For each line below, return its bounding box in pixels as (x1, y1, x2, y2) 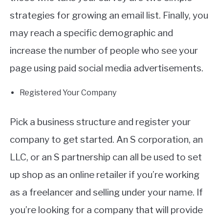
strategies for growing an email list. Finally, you (10, 10, 208, 22)
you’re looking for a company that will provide (10, 204, 203, 216)
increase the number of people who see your (10, 45, 198, 57)
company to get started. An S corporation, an (10, 134, 203, 146)
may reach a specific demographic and (10, 27, 173, 39)
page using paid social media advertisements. (10, 63, 203, 74)
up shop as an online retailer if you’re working (10, 169, 199, 181)
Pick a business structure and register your (10, 116, 191, 128)
